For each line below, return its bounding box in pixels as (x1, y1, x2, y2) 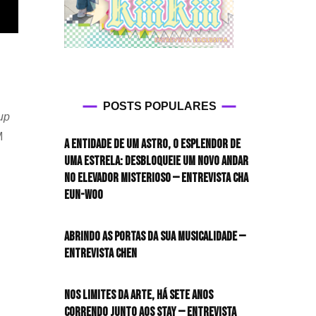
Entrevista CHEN (64, 245, 137, 261)
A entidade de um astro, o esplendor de (64, 136, 241, 152)
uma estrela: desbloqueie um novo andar (64, 153, 248, 169)
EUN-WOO (64, 187, 103, 202)
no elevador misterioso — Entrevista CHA (64, 170, 248, 186)
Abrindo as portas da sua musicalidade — (64, 229, 245, 244)
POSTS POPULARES (102, 99, 217, 112)
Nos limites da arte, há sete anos (64, 287, 213, 303)
